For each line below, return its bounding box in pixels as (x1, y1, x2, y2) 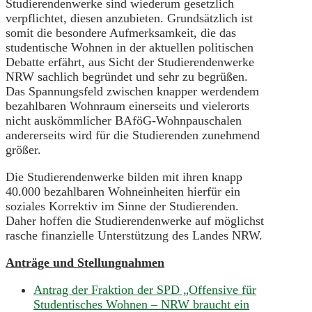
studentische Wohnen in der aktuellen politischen (6, 40, 253, 54)
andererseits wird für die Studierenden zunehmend (6, 127, 260, 142)
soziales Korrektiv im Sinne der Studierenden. (6, 198, 239, 213)
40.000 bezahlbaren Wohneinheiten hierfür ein (6, 184, 240, 198)
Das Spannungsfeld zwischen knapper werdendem (6, 84, 259, 98)
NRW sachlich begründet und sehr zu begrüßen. (6, 69, 248, 84)
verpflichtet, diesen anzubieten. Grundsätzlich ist (6, 10, 253, 25)
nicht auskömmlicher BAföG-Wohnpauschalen (6, 113, 242, 127)
